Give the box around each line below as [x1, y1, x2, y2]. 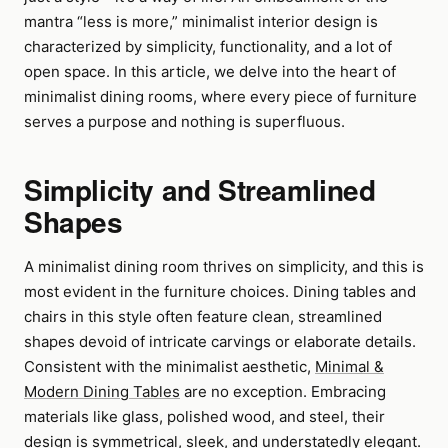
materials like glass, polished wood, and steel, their [24, 407, 385, 426]
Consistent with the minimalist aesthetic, [24, 357, 315, 376]
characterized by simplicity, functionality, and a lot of [24, 37, 392, 56]
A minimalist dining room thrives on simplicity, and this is [24, 257, 424, 276]
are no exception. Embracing [180, 382, 386, 401]
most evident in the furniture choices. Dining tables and [24, 282, 416, 301]
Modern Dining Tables [24, 382, 180, 401]
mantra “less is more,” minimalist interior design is [24, 12, 378, 31]
